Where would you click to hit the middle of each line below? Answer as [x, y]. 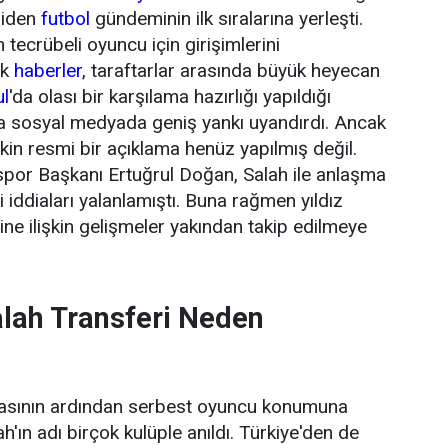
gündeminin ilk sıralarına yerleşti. [226, 19]
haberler [48, 71]
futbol [65, 19]
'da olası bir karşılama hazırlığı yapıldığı [170, 97]
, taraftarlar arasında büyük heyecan [231, 71]
